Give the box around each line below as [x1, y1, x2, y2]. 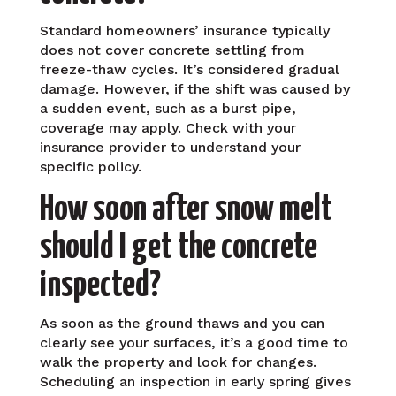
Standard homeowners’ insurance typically [39, 21, 330, 39]
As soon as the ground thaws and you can [39, 314, 324, 331]
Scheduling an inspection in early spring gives [39, 372, 351, 390]
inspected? [39, 267, 161, 304]
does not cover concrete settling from [39, 41, 305, 58]
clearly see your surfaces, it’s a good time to [39, 333, 348, 351]
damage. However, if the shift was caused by [39, 80, 350, 97]
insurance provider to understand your [39, 138, 301, 156]
